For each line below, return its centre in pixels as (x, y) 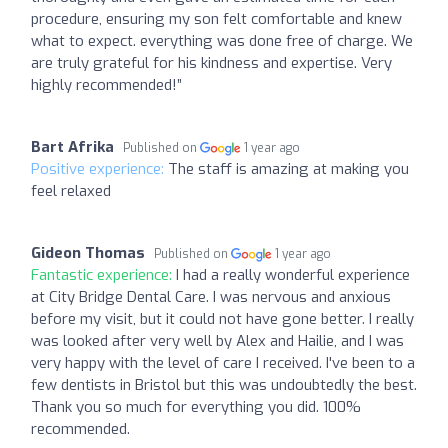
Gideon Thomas (88, 253)
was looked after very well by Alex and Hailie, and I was (217, 341)
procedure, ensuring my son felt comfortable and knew (216, 19)
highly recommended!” (106, 85)
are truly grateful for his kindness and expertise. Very (211, 63)
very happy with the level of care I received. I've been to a (223, 363)
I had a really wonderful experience (293, 275)
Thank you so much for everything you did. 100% (196, 407)
